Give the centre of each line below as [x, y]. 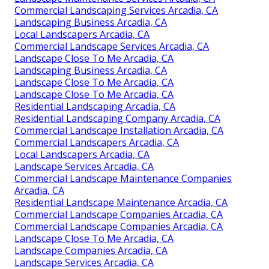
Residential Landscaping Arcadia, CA [95, 106]
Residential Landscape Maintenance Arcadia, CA [121, 202]
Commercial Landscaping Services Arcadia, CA [116, 10]
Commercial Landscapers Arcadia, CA [97, 142]
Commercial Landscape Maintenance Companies [123, 178]
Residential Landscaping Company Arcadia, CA [117, 118]
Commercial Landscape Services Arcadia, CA [112, 46]
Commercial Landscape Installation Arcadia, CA [119, 130]
